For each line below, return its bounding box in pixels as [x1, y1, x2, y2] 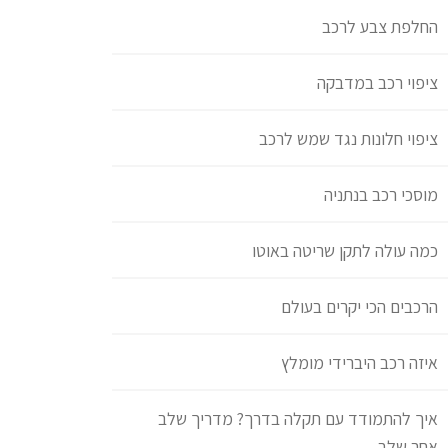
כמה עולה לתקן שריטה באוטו [252, 239, 438, 263]
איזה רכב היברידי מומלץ [281, 351, 438, 375]
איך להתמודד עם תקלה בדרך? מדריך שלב [158, 407, 438, 431]
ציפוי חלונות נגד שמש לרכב [259, 127, 438, 151]
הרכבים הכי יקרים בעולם [281, 295, 438, 319]
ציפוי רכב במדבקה [317, 71, 438, 95]
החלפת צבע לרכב [322, 15, 438, 39]
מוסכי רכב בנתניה [324, 183, 438, 207]
